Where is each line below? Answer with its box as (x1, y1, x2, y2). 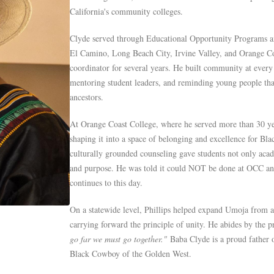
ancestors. (70, 91, 103, 103)
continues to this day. (70, 177, 143, 188)
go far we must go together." (70, 233, 167, 245)
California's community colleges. (70, 6, 183, 17)
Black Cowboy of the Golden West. (70, 248, 191, 259)
